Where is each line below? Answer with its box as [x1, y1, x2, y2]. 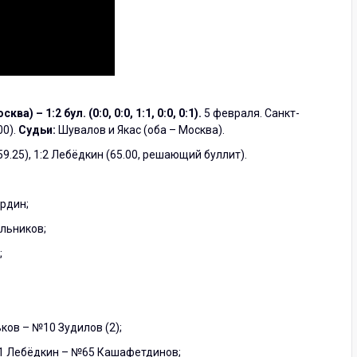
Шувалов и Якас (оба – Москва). [56, 123, 225, 136]
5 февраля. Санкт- [204, 106, 300, 120]
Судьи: [18, 123, 56, 136]
